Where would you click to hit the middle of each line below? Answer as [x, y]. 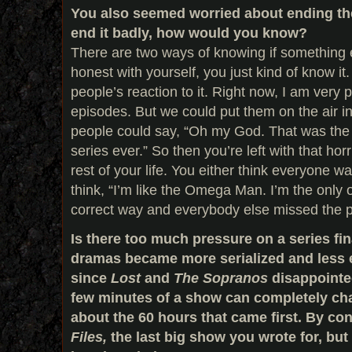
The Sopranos [223, 277]
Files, [91, 336]
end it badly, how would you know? [189, 32]
